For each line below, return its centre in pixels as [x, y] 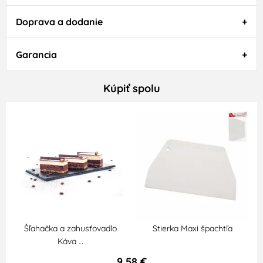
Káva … [70, 241]
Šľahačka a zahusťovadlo [70, 228]
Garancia [36, 54]
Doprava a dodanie [59, 21]
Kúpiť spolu [131, 88]
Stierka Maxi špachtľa [193, 228]
